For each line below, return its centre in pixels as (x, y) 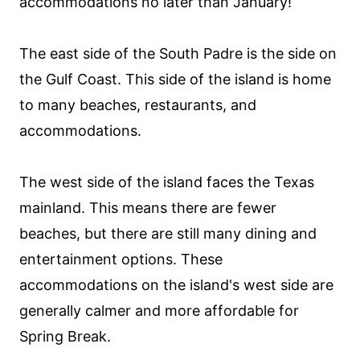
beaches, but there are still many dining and (168, 233)
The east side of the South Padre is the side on (178, 53)
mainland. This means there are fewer (148, 207)
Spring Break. (65, 336)
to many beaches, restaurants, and (138, 104)
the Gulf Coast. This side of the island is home (175, 79)
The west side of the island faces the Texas (167, 182)
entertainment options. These (121, 259)
